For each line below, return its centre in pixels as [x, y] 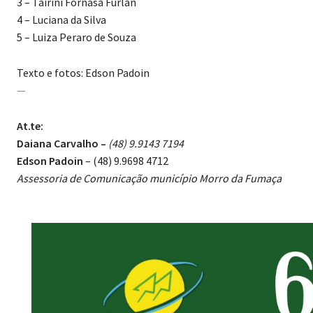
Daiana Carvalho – [63, 144]
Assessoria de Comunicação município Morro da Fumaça [149, 179]
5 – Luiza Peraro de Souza [77, 38]
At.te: [30, 127]
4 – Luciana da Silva [61, 21]
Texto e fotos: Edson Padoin [83, 74]
